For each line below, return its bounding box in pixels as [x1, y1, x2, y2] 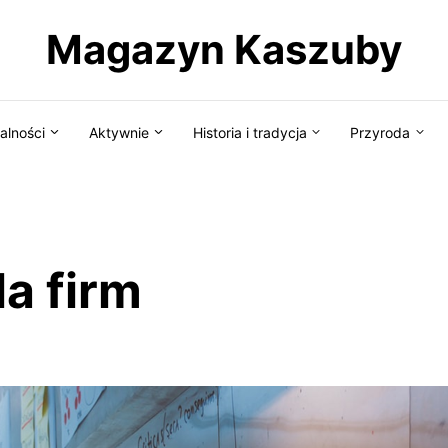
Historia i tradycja [192, 123, 307, 141]
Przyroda [350, 123, 411, 141]
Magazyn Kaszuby [46, 25, 402, 74]
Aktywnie [88, 123, 149, 141]
